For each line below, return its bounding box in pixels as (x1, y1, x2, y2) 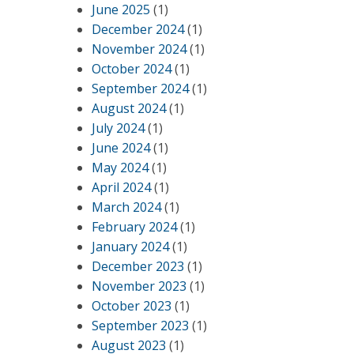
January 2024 (92, 238, 169, 255)
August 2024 (92, 100, 166, 117)
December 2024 (92, 21, 184, 38)
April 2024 (92, 179, 151, 196)
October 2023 (92, 297, 171, 314)
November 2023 (92, 277, 186, 295)
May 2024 (92, 159, 149, 176)
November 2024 (92, 40, 186, 58)
